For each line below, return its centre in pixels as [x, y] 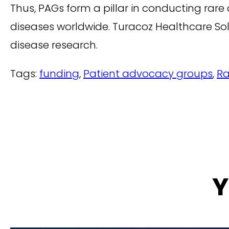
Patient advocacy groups [148, 73]
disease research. [54, 45]
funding [59, 73]
